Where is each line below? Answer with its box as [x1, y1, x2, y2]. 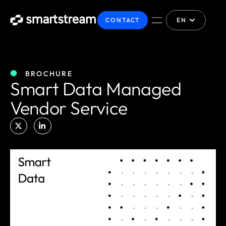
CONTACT [105, 16, 140, 24]
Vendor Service [10, 96, 128, 119]
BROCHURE [25, 69, 73, 78]
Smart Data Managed [10, 77, 182, 100]
